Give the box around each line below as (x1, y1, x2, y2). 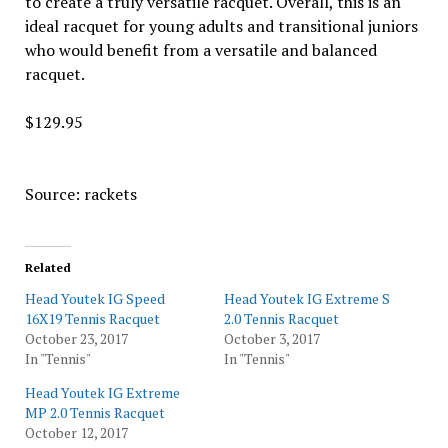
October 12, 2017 (24, 423, 128, 442)
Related (24, 260, 71, 275)
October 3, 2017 (224, 329, 320, 348)
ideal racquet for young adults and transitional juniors (24, 15, 418, 37)
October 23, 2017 (24, 329, 128, 348)
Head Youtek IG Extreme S (224, 289, 390, 308)
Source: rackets (24, 183, 137, 205)
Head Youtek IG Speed (24, 289, 165, 308)
